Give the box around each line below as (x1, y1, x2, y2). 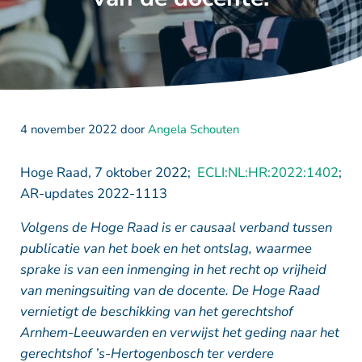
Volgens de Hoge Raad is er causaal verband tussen (19, 217, 332, 237)
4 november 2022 (19, 121, 117, 138)
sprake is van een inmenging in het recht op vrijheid (19, 259, 326, 279)
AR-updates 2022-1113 (19, 183, 167, 203)
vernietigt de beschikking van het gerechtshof (19, 301, 293, 321)
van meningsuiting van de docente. (19, 280, 229, 300)
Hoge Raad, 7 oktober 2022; (19, 162, 197, 182)
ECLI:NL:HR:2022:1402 (196, 162, 339, 182)
